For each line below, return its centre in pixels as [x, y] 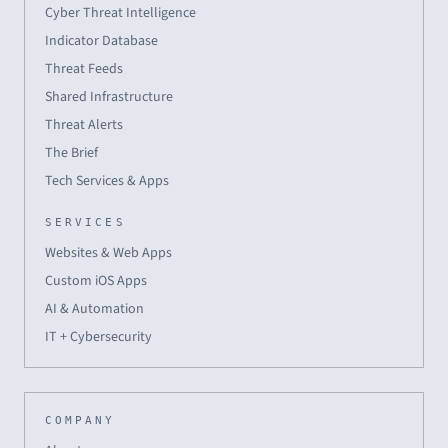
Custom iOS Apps [96, 280]
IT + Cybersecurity [98, 336]
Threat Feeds [84, 68]
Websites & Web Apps [108, 252]
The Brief [71, 152]
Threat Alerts [84, 124]
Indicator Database [101, 40]
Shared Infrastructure [109, 96]
